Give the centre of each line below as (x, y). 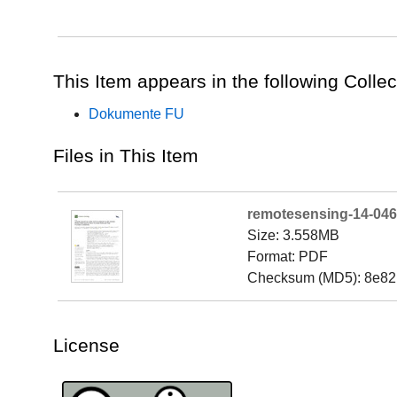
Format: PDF (288, 257)
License (86, 345)
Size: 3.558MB (293, 235)
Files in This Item (126, 156)
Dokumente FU (136, 114)
